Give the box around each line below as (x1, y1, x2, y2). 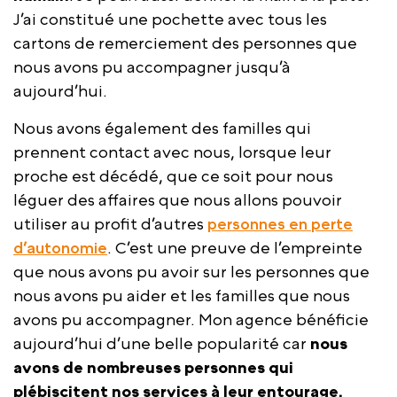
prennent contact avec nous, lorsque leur (13, 142, 331, 161)
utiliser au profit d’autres (13, 214, 207, 233)
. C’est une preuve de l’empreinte (107, 237, 362, 257)
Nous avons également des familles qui (13, 118, 311, 137)
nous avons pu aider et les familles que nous (13, 285, 350, 305)
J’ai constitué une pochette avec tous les (13, 9, 327, 28)
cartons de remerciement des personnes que (13, 33, 357, 52)
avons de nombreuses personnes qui (13, 357, 293, 377)
